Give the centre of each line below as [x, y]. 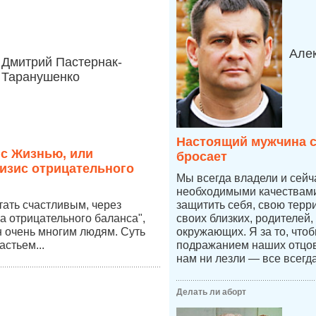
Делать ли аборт [211, 292]
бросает [202, 157]
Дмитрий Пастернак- [62, 62]
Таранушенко [41, 77]
